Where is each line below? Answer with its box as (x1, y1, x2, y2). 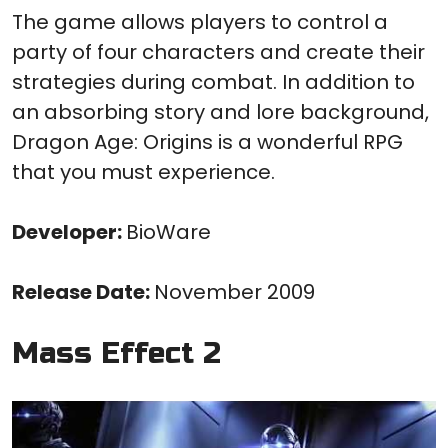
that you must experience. (12, 158, 275, 187)
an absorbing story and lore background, (12, 98, 429, 127)
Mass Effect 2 (12, 336, 221, 372)
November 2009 (154, 278, 315, 307)
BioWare (126, 218, 211, 247)
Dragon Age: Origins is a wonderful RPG (12, 128, 403, 157)
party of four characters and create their (12, 38, 425, 67)
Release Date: (12, 278, 154, 307)
